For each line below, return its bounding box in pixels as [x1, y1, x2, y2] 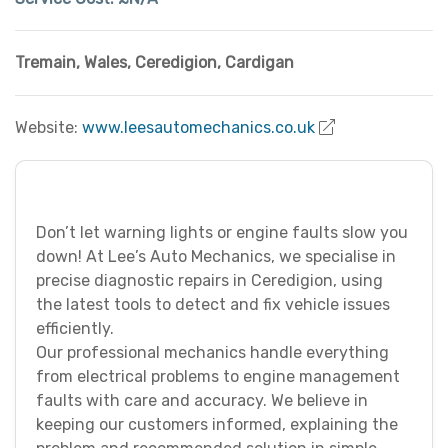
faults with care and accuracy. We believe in [36, 391, 368, 411]
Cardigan [225, 53, 294, 73]
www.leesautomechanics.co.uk [82, 118, 315, 138]
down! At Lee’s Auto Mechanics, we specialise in [36, 247, 396, 267]
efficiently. [36, 319, 114, 339]
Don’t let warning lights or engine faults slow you [36, 223, 408, 243]
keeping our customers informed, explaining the [36, 415, 398, 435]
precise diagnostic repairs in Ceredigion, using [36, 271, 383, 291]
